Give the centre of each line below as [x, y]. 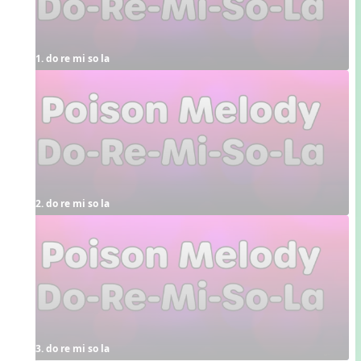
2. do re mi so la [72, 203]
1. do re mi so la [72, 58]
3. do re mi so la [72, 349]
